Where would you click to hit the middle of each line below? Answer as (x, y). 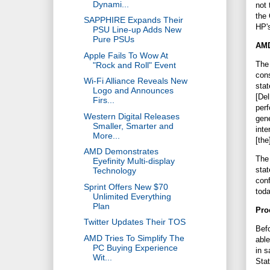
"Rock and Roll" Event (134, 65)
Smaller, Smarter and (133, 126)
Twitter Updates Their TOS (134, 222)
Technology (114, 171)
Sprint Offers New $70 (126, 187)
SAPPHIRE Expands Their (133, 20)
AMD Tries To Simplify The (134, 238)
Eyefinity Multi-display (133, 161)
